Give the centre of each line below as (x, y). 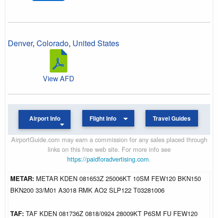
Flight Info (103, 118)
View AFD (58, 78)
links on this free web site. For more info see (109, 149)
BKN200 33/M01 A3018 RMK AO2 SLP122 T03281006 (87, 190)
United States (96, 43)
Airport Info (45, 118)
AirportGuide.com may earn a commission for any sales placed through (109, 139)
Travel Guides (172, 118)
